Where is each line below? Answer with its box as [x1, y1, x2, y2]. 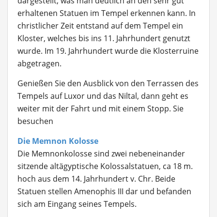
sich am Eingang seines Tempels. [17, 199, 137, 209]
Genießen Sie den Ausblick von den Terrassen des [17, 78, 199, 89]
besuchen [17, 116, 53, 126]
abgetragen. [17, 58, 62, 69]
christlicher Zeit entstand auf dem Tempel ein [17, 20, 183, 31]
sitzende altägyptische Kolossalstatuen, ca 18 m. [17, 161, 193, 171]
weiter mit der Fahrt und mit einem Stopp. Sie [17, 103, 184, 114]
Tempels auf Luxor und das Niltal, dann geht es [17, 91, 188, 101]
